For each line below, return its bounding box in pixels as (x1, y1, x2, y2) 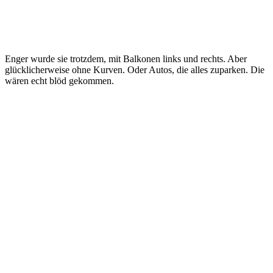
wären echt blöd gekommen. (5, 75, 114, 86)
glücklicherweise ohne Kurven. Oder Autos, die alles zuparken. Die (5, 64, 264, 75)
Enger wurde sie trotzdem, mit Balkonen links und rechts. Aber (5, 53, 247, 64)
